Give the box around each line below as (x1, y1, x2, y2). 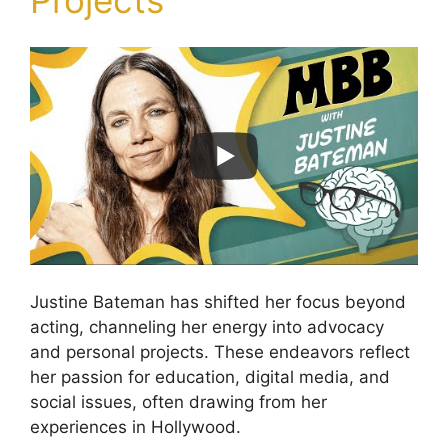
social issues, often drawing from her (30, 392, 327, 413)
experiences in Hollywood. (30, 417, 241, 438)
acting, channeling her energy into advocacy (30, 317, 384, 338)
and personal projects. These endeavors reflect (30, 342, 410, 363)
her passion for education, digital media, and (30, 367, 390, 388)
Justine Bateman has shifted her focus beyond (30, 292, 406, 313)
